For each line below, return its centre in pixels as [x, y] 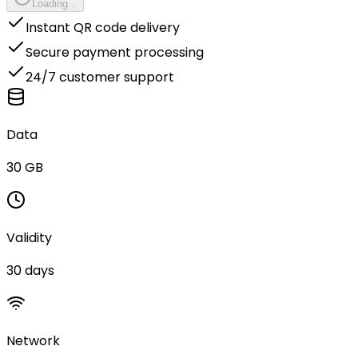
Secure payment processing [115, 52]
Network [33, 340]
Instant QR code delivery [103, 27]
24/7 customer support [100, 77]
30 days [30, 270]
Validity [29, 237]
